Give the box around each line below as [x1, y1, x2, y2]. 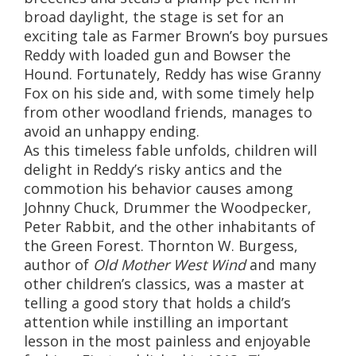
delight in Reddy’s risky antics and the [24, 160, 282, 180]
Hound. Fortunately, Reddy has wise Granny [24, 64, 321, 84]
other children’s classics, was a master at [24, 274, 304, 294]
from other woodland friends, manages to [24, 103, 312, 122]
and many [246, 255, 316, 275]
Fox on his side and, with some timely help [24, 83, 315, 103]
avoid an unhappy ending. [24, 122, 199, 141]
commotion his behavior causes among [24, 179, 293, 199]
